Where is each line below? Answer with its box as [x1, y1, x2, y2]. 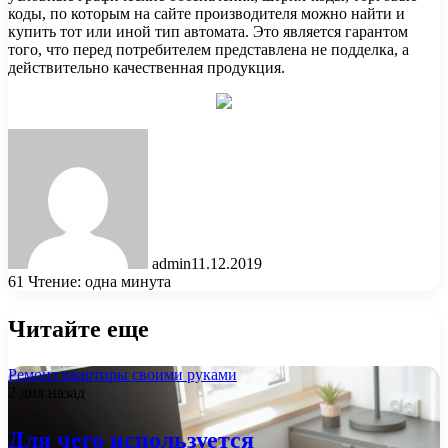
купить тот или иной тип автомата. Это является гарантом [8, 22, 408, 40]
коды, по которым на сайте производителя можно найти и [8, 4, 405, 22]
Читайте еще [8, 311, 149, 345]
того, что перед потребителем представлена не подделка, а [8, 40, 409, 58]
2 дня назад [8, 383, 85, 401]
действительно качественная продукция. [8, 58, 285, 76]
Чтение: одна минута [28, 272, 171, 290]
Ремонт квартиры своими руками [8, 365, 237, 383]
